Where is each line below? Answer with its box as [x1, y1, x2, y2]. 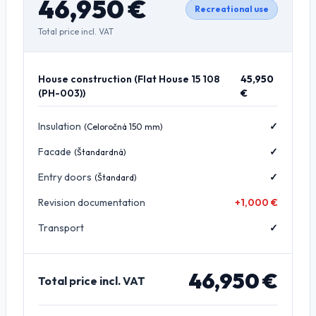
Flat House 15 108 [138, 73, 219, 85]
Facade [38, 145, 71, 158]
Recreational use [195, 4, 269, 14]
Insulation [38, 120, 81, 133]
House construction [38, 73, 132, 85]
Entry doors [38, 171, 92, 183]
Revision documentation [38, 196, 145, 209]
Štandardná [77, 147, 123, 157]
